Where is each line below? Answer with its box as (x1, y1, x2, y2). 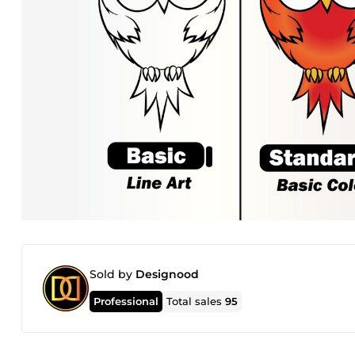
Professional (94, 294, 159, 307)
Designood (136, 267, 199, 281)
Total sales (166, 295, 226, 307)
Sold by (90, 267, 136, 281)
